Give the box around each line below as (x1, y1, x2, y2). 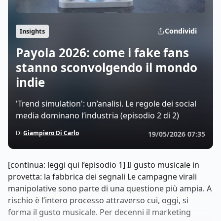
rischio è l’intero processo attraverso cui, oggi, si (8, 195, 188, 206)
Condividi (165, 26, 197, 36)
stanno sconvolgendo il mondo (16, 59, 197, 75)
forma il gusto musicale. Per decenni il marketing (8, 207, 191, 218)
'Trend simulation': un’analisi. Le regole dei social (16, 98, 196, 109)
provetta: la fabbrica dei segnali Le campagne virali (8, 171, 197, 182)
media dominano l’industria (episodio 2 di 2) (16, 110, 179, 121)
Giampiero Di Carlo (23, 129, 79, 137)
